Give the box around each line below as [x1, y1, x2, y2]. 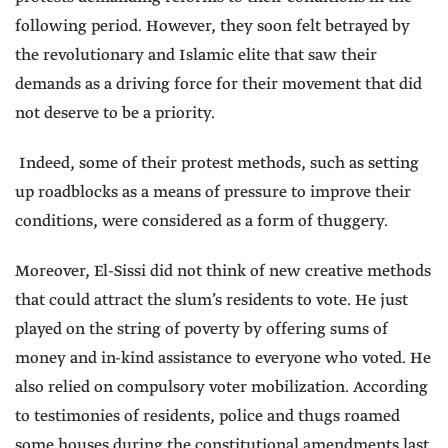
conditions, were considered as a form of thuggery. [15, 211, 388, 233]
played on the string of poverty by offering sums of [15, 319, 388, 341]
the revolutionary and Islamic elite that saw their [15, 45, 377, 67]
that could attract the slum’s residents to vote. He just [15, 290, 408, 312]
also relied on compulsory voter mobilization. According [15, 377, 428, 399]
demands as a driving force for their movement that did [15, 74, 422, 96]
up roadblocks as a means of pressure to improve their [15, 182, 411, 204]
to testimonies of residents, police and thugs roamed [15, 406, 400, 428]
